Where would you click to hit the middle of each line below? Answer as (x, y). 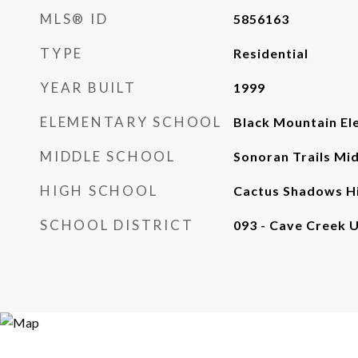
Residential (270, 53)
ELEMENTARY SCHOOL (131, 122)
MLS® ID (74, 19)
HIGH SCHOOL (99, 191)
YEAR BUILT (88, 88)
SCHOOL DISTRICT (117, 225)
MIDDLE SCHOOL (108, 156)
